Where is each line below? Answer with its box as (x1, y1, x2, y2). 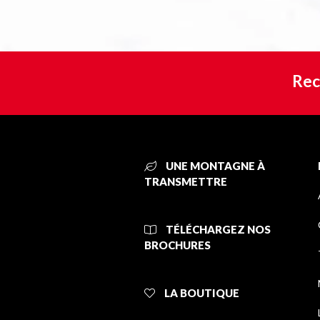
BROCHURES (144, 239, 211, 252)
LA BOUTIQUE (162, 286, 239, 300)
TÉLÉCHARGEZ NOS (164, 223, 271, 236)
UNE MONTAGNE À (164, 159, 265, 173)
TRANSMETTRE (144, 175, 227, 189)
